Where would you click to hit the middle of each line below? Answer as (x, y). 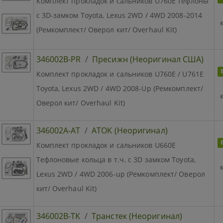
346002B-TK (58, 216)
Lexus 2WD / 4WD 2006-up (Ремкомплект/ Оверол (120, 174)
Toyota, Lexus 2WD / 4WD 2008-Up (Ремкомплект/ (120, 88)
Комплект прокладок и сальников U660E (106, 145)
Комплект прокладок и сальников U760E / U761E (120, 74)
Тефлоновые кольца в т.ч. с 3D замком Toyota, (116, 159)
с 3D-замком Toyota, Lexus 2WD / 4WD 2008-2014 (119, 15)
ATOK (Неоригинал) (130, 130)
